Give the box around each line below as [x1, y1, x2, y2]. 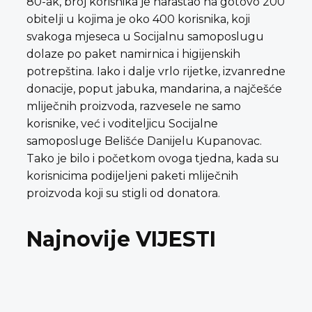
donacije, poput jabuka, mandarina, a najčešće [26, 81, 282, 95]
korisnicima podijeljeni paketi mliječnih [26, 169, 238, 182]
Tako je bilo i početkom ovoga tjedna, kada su [26, 151, 279, 165]
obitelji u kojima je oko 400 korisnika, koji [26, 12, 250, 26]
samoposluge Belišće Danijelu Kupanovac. [26, 134, 262, 148]
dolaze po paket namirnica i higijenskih [26, 47, 240, 61]
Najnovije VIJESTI [26, 226, 216, 252]
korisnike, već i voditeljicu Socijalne [26, 116, 218, 130]
